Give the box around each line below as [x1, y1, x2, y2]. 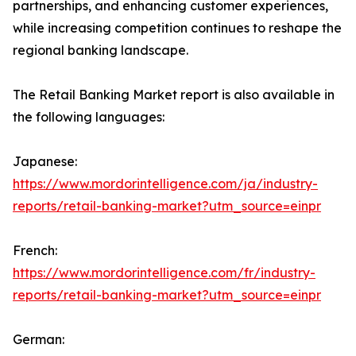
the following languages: [13, 109, 164, 126]
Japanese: [13, 153, 77, 170]
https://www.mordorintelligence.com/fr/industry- [13, 265, 315, 281]
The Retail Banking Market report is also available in [13, 87, 335, 103]
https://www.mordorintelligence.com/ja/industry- [13, 176, 318, 192]
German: [13, 331, 64, 348]
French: [13, 242, 57, 259]
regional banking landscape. [13, 42, 188, 59]
